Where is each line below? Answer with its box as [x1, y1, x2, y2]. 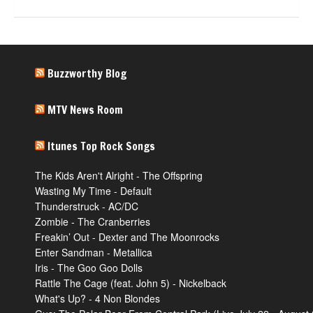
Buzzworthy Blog [48, 66, 126, 81]
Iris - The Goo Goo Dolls [35, 261, 143, 275]
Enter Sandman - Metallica [35, 245, 152, 259]
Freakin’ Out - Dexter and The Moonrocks [35, 230, 219, 244]
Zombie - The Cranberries [35, 214, 150, 228]
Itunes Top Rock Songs [48, 138, 155, 154]
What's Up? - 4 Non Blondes [35, 291, 160, 305]
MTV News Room [48, 102, 123, 117]
